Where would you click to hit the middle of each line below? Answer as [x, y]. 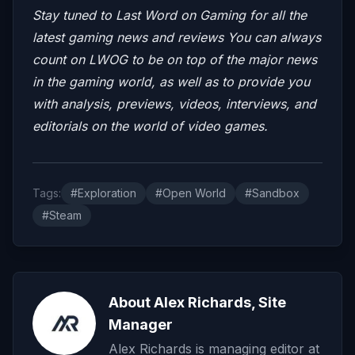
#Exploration [103, 193]
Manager [141, 324]
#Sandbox [272, 193]
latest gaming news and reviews [130, 37]
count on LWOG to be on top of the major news [175, 59]
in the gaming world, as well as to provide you [171, 81]
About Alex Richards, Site [197, 302]
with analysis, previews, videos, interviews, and [174, 103]
